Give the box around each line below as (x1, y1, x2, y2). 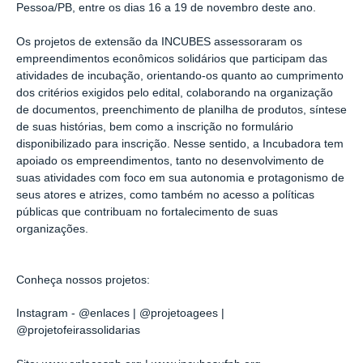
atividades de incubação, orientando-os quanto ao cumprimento (16, 70, 344, 83)
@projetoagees (139, 307, 221, 320)
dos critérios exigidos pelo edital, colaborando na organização (16, 87, 333, 100)
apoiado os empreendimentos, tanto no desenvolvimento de (16, 155, 324, 168)
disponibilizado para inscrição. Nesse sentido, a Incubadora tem (16, 138, 344, 151)
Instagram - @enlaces (16, 307, 133, 320)
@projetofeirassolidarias (16, 324, 143, 337)
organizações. (16, 223, 88, 236)
